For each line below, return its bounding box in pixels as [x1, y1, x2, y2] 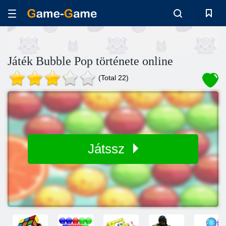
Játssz [88, 141, 128, 156]
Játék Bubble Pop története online [8, 54, 173, 68]
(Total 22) [98, 74, 129, 82]
